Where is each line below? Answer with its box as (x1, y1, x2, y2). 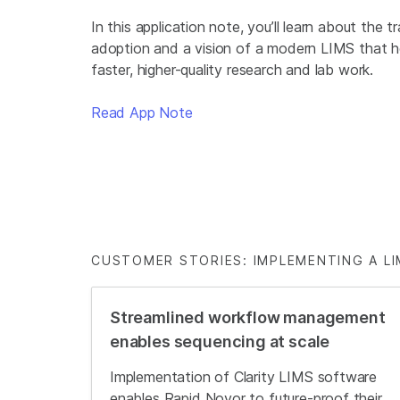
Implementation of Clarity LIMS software (110, 368, 378, 386)
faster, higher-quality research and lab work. (91, 61, 374, 79)
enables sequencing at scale (110, 332, 330, 351)
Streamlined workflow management (110, 308, 386, 327)
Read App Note (91, 104, 193, 121)
